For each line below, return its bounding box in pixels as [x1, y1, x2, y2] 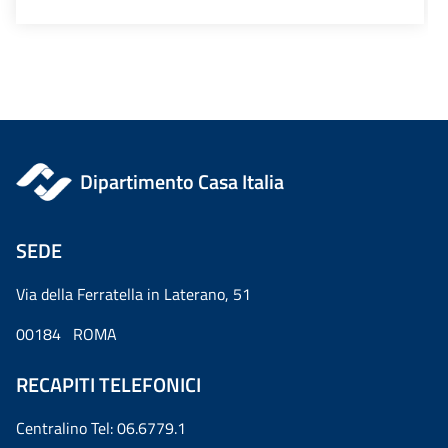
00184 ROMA [16, 321, 117, 346]
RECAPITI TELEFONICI [16, 368, 201, 400]
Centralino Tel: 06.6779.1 [16, 415, 186, 440]
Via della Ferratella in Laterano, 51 [16, 281, 251, 306]
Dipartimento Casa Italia [80, 165, 285, 197]
